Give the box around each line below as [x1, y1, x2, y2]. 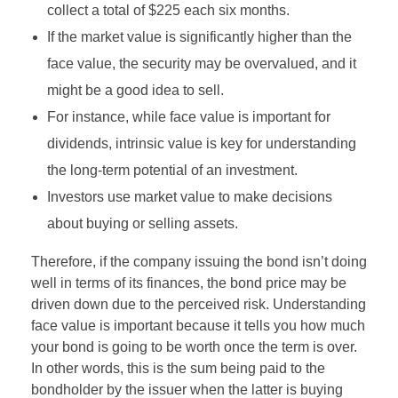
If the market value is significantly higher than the [46, 28, 352, 44]
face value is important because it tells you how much [31, 317, 365, 333]
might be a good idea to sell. [46, 82, 224, 98]
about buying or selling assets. [46, 215, 238, 231]
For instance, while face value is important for [46, 108, 330, 124]
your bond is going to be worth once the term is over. [31, 338, 357, 354]
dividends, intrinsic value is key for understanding [46, 135, 356, 151]
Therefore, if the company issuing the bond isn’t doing [31, 253, 367, 269]
